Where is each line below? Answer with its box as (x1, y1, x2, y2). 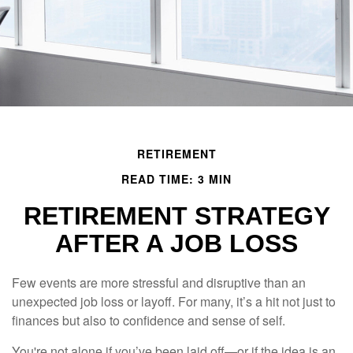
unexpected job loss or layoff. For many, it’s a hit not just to (12, 292, 336, 310)
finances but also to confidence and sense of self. (12, 311, 288, 329)
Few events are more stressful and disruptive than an (12, 273, 306, 292)
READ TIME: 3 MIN (121, 171, 232, 187)
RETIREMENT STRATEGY (23, 202, 330, 230)
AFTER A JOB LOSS (55, 229, 298, 258)
